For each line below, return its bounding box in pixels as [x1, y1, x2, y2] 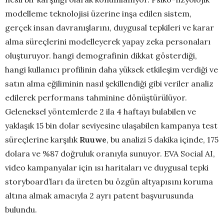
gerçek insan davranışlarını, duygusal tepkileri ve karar [5, 22, 214, 33]
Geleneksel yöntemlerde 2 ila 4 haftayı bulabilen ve [5, 106, 196, 117]
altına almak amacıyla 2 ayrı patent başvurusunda [5, 190, 193, 201]
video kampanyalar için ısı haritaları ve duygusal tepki [5, 162, 208, 173]
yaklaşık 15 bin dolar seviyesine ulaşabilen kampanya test [5, 120, 217, 131]
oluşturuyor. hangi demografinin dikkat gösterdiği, [5, 50, 197, 61]
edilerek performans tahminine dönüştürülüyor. [5, 92, 187, 103]
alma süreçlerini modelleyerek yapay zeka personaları [5, 36, 210, 47]
